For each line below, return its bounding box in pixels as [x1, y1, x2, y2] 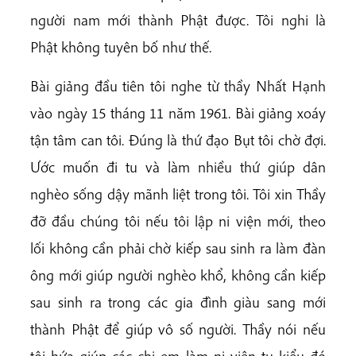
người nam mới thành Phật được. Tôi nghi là [30, 10, 326, 29]
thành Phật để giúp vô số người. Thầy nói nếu [30, 319, 326, 339]
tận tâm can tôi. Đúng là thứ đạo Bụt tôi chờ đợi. [30, 130, 326, 149]
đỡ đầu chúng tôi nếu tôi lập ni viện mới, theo [30, 211, 326, 230]
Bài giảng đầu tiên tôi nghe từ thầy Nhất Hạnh [30, 75, 326, 95]
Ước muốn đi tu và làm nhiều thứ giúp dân [30, 157, 326, 176]
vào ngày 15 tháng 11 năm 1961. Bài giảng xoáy [30, 103, 326, 122]
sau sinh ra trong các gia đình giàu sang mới [30, 292, 326, 311]
